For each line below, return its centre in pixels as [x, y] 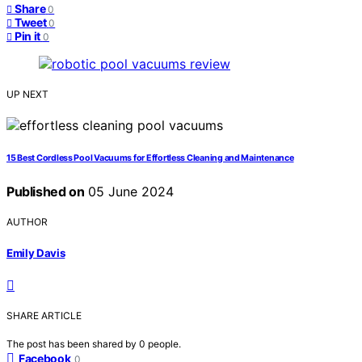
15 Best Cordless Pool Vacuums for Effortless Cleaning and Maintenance [150, 158]
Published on [46, 192]
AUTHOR [27, 222]
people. [164, 343]
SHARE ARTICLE [44, 315]
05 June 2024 [129, 192]
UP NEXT [27, 95]
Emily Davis [36, 253]
